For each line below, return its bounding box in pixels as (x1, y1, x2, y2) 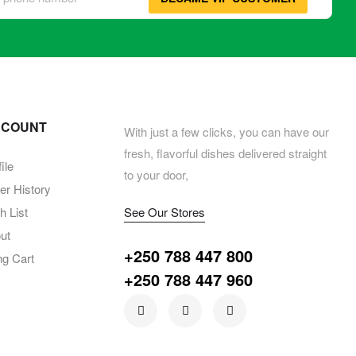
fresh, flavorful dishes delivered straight (124, 145, 327, 162)
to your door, (124, 166, 189, 184)
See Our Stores (124, 203, 206, 221)
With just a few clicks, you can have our (124, 123, 330, 141)
